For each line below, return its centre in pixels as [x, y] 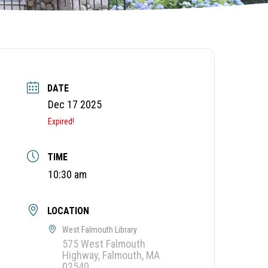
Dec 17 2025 [75, 105]
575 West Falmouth [104, 244]
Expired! [61, 122]
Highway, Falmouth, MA [111, 255]
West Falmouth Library [100, 230]
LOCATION [68, 211]
